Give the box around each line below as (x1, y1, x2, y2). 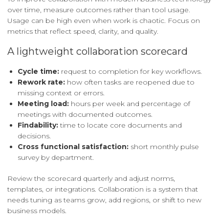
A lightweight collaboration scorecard (7, 45, 188, 58)
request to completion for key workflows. (59, 67, 202, 76)
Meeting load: (18, 99, 69, 109)
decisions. (18, 131, 51, 141)
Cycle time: (18, 67, 59, 76)
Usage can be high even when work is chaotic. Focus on (7, 16, 200, 25)
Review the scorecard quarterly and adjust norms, (7, 174, 175, 183)
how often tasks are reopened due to (65, 78, 195, 87)
